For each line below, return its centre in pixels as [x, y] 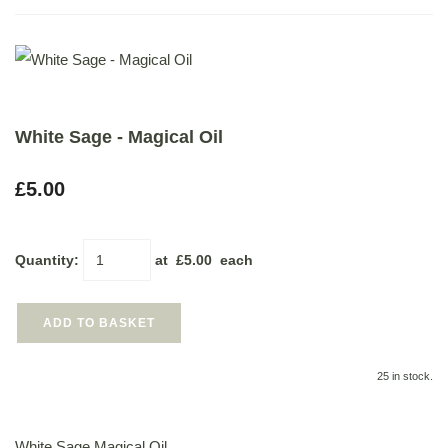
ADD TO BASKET [99, 323]
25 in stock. [405, 376]
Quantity [44, 260]
